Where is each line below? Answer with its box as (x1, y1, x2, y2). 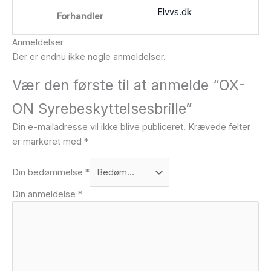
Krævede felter (188, 122, 250, 133)
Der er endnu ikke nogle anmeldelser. (12, 51, 166, 62)
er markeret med (12, 136, 84, 148)
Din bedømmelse (12, 166, 85, 178)
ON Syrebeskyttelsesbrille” (12, 99, 192, 117)
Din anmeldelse (12, 188, 78, 200)
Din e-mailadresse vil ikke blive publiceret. (12, 122, 186, 133)
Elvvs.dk (157, 6, 192, 18)
